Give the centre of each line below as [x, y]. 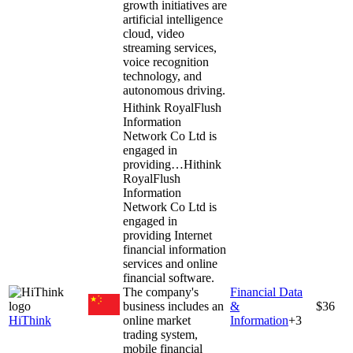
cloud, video [154, 33]
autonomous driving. [174, 90]
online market [157, 320]
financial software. [169, 277]
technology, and [162, 76]
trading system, [160, 334]
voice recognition [166, 61]
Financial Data [266, 292]
